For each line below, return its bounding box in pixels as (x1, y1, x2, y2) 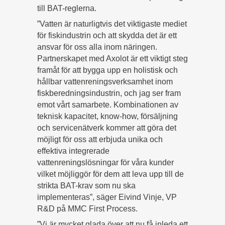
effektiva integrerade (37, 146, 109, 155)
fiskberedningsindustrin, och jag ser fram (37, 88, 181, 97)
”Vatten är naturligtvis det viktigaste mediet (37, 19, 187, 28)
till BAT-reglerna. (37, 4, 96, 13)
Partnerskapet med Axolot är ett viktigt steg (37, 54, 188, 63)
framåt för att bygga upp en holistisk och (37, 65, 178, 74)
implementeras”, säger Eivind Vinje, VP (37, 192, 177, 201)
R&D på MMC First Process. (37, 204, 138, 213)
